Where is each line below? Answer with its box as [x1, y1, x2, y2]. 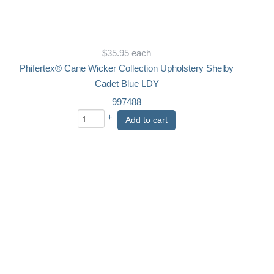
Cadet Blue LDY [94, 78, 159, 89]
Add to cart [125, 114, 168, 125]
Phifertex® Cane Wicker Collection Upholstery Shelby [20, 63, 234, 73]
